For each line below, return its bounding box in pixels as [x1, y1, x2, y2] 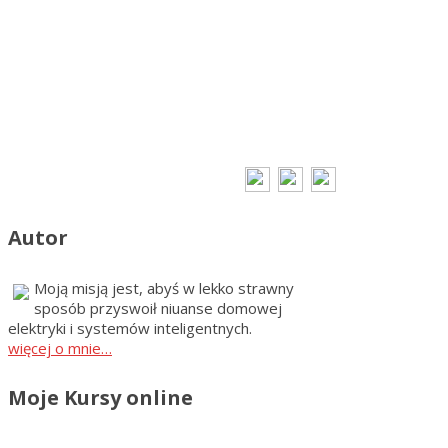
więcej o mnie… [8, 337, 112, 358]
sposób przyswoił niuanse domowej [34, 297, 282, 318]
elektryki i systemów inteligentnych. [8, 317, 252, 338]
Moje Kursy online [8, 384, 193, 412]
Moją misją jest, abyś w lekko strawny [34, 277, 294, 298]
